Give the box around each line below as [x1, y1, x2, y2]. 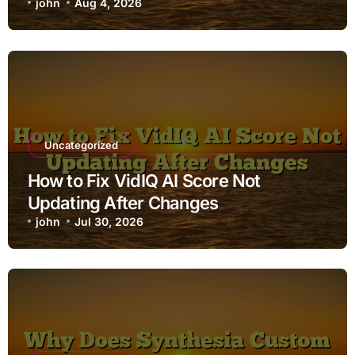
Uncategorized [44, 138, 118, 151]
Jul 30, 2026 [74, 214, 144, 228]
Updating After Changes [27, 192, 219, 213]
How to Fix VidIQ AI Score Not [27, 170, 261, 191]
